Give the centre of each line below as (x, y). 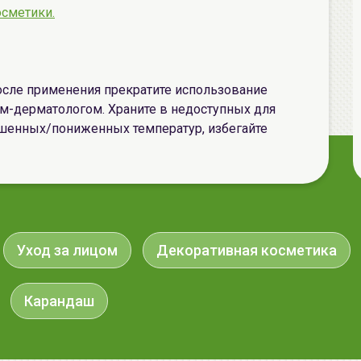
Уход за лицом (67, 250)
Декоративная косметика (247, 250)
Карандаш (59, 301)
